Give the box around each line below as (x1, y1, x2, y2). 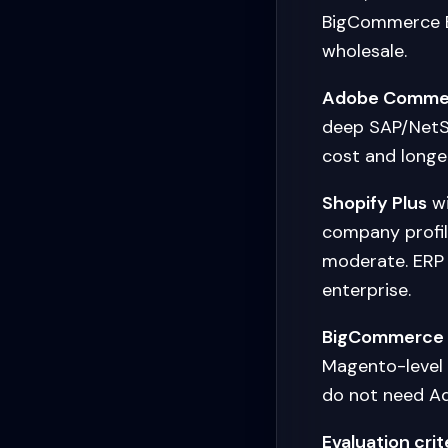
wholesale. (322, 39, 407, 63)
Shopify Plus (322, 191, 427, 215)
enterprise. (322, 278, 411, 302)
